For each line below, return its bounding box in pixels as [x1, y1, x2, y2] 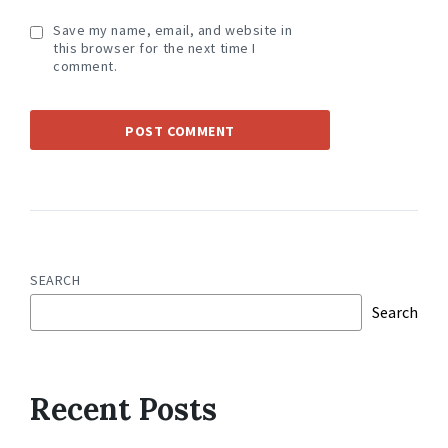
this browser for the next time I [53, 38, 256, 57]
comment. [53, 56, 118, 75]
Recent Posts [30, 389, 217, 428]
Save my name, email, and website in [53, 20, 293, 39]
